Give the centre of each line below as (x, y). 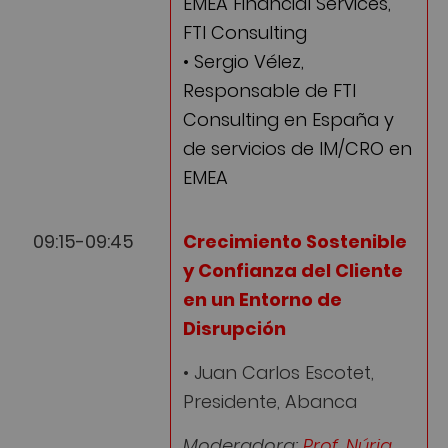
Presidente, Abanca (270, 402)
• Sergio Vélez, (243, 62)
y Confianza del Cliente (293, 270)
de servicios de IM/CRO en (297, 149)
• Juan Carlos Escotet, (278, 373)
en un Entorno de (262, 299)
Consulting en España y (288, 120)
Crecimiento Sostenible (295, 241)
